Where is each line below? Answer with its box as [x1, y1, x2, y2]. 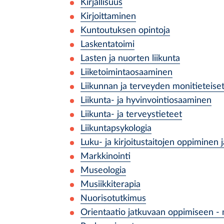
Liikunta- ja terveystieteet [80, 110, 182, 118]
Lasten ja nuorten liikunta [80, 54, 180, 62]
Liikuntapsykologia [80, 124, 151, 132]
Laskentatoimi [80, 40, 134, 48]
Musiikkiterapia [80, 180, 140, 188]
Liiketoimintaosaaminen [80, 68, 172, 76]
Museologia [80, 166, 126, 174]
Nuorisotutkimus [80, 194, 146, 202]
